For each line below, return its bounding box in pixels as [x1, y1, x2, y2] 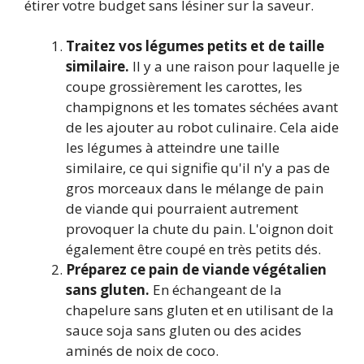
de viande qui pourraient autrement [66, 199, 298, 219]
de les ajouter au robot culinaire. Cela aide [66, 118, 339, 137]
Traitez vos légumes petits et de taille [66, 37, 324, 56]
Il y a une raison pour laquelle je [132, 57, 340, 76]
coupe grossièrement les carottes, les [66, 77, 302, 97]
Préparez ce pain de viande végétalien [66, 260, 327, 279]
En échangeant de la [153, 280, 282, 300]
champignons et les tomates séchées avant [66, 97, 338, 117]
